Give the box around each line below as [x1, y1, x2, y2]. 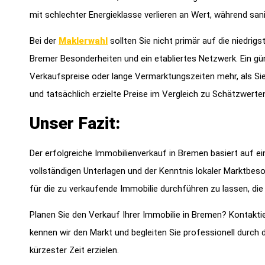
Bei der [30, 35, 59, 47]
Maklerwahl [59, 35, 108, 47]
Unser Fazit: [30, 113, 120, 133]
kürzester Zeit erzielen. [30, 244, 119, 256]
